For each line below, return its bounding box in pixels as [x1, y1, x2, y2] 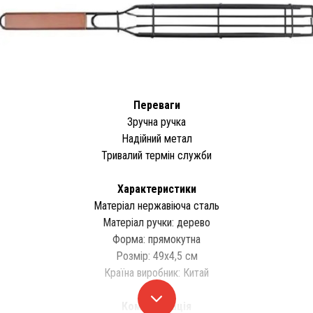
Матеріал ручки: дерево [103, 216, 210, 229]
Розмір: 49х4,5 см [115, 249, 198, 263]
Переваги [133, 99, 180, 112]
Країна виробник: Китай [104, 266, 209, 279]
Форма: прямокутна [112, 233, 201, 246]
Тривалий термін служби [101, 149, 212, 162]
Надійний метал [121, 132, 192, 145]
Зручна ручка [127, 115, 186, 129]
